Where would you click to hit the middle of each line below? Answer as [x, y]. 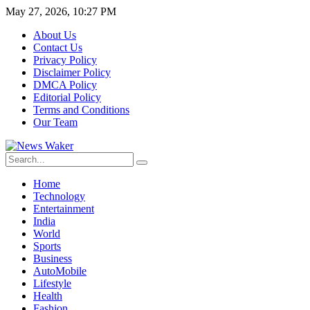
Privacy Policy [65, 60]
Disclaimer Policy [72, 72]
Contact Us [58, 47]
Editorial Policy [67, 97]
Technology [59, 196]
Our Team [55, 122]
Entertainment [64, 209]
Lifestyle [52, 283]
